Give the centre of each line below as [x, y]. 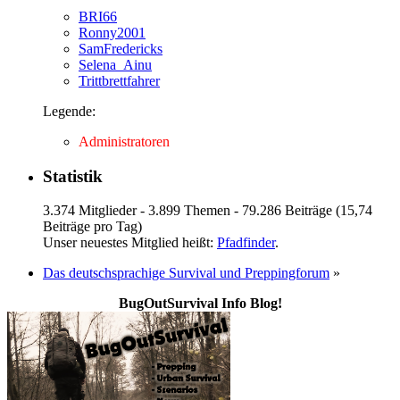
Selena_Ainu [115, 64]
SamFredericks [121, 48]
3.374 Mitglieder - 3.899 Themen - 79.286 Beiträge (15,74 [208, 211]
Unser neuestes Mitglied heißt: [130, 243]
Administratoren [124, 141]
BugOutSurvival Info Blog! [200, 304]
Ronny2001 [112, 32]
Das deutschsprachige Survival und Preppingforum [186, 273]
